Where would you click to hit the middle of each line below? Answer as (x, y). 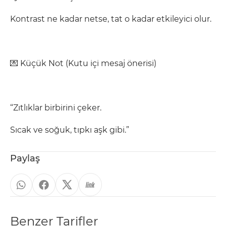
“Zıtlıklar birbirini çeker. (56, 108)
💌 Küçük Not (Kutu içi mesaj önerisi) (83, 63)
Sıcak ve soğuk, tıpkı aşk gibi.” (70, 130)
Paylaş (25, 158)
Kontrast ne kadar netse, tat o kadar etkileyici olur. (111, 19)
